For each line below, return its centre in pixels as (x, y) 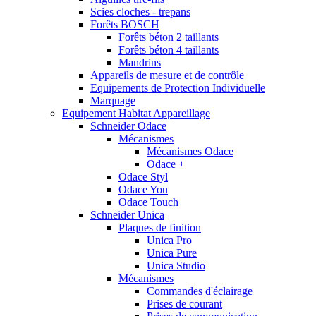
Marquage (113, 100)
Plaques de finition (160, 227)
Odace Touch (148, 202)
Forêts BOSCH (125, 24)
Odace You (143, 189)
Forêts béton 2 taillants (169, 37)
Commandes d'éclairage (200, 291)
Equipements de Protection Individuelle (178, 87)
